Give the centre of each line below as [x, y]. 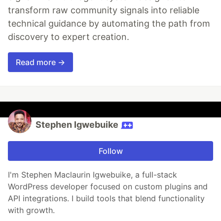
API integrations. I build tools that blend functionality [106, 199]
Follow [110, 151]
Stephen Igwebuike [78, 125]
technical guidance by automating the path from [109, 24]
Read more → [40, 62]
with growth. [31, 210]
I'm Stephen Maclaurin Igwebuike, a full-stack [92, 175]
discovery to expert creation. [69, 37]
